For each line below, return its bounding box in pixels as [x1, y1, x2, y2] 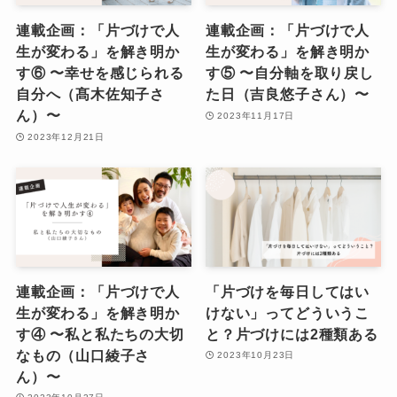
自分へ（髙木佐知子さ [15, 86, 165, 103]
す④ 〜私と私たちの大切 [15, 325, 184, 342]
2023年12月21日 [27, 131, 105, 142]
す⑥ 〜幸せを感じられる [15, 65, 184, 82]
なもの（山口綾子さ [15, 346, 151, 363]
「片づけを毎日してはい [206, 283, 370, 300]
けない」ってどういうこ [206, 304, 370, 321]
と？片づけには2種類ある [206, 325, 378, 342]
